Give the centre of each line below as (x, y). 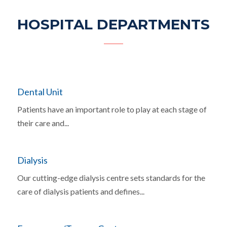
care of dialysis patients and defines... (81, 191)
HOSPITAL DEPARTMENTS (113, 24)
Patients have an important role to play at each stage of (112, 109)
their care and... (43, 123)
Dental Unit (40, 92)
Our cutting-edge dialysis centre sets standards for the (111, 178)
